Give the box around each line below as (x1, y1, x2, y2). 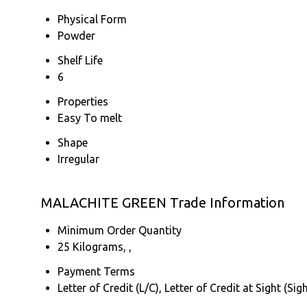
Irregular (58, 152, 99, 165)
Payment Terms (58, 265, 135, 278)
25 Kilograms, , (58, 240, 132, 253)
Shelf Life (58, 53, 103, 66)
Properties (58, 95, 108, 108)
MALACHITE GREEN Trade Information (41, 194, 284, 210)
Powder (58, 29, 95, 42)
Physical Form (58, 12, 127, 25)
